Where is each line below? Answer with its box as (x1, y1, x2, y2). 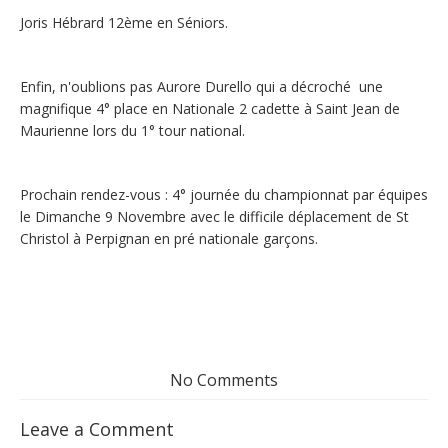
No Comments (170, 369, 278, 391)
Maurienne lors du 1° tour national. (20, 121, 245, 140)
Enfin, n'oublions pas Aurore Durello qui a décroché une (20, 77, 383, 96)
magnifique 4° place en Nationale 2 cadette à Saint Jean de (20, 99, 400, 118)
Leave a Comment (20, 417, 174, 441)
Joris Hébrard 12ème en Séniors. (20, 13, 228, 32)
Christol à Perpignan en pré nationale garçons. (20, 229, 318, 248)
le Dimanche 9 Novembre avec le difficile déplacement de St (20, 207, 409, 226)
